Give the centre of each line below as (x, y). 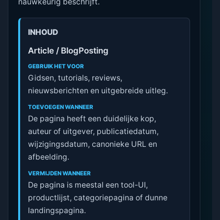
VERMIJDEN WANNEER (60, 173)
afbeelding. (49, 157)
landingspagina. (57, 210)
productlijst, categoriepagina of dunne (98, 197)
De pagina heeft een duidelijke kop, (92, 119)
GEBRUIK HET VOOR (56, 67)
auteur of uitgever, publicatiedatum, (94, 132)
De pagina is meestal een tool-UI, (88, 185)
